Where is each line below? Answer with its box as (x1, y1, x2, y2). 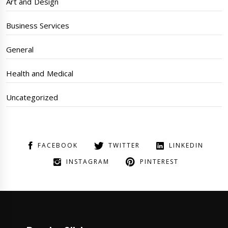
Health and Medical (6, 68, 73, 79)
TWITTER (108, 141, 140, 150)
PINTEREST (140, 157, 179, 166)
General (6, 44, 34, 55)
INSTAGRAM (66, 157, 109, 166)
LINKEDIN (169, 141, 204, 150)
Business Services (6, 20, 70, 31)
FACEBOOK (37, 141, 78, 150)
